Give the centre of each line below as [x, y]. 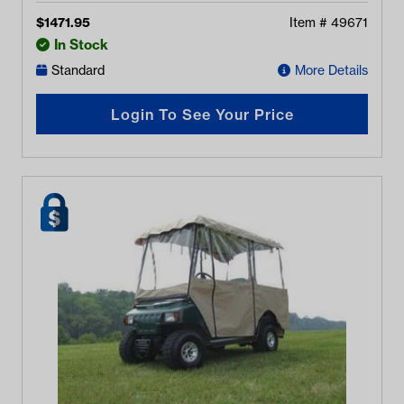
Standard [78, 70]
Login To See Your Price [202, 114]
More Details [331, 70]
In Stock [81, 45]
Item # [310, 23]
